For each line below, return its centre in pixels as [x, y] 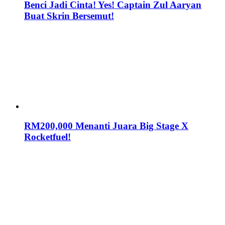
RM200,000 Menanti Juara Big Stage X [106, 126]
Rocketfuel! [47, 137]
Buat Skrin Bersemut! [69, 16]
